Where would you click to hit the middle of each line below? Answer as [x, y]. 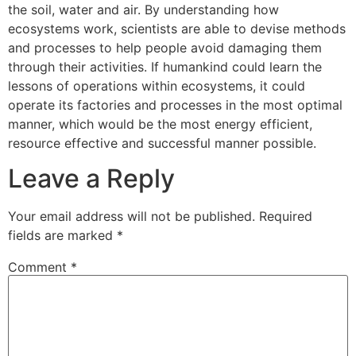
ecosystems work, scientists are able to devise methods [177, 28]
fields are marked [62, 235]
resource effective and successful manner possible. [162, 143]
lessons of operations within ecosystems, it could [157, 85]
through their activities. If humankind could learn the [165, 66]
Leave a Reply [91, 178]
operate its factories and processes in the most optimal [175, 104]
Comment [39, 267]
